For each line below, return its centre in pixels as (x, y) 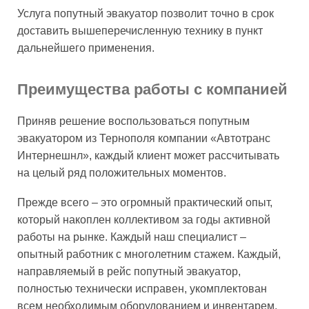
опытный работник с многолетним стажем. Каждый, (149, 254)
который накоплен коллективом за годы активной (144, 219)
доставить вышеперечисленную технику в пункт (140, 30)
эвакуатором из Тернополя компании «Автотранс (144, 138)
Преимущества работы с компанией (152, 89)
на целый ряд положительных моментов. (122, 172)
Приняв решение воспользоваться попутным (133, 121)
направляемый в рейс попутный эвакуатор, (129, 271)
